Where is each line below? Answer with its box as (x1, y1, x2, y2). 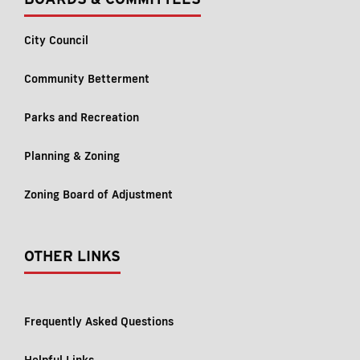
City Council (24, 33, 88, 47)
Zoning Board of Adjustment (24, 187, 173, 202)
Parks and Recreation (24, 110, 139, 125)
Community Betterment (24, 72, 149, 86)
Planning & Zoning (24, 149, 120, 163)
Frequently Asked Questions (24, 314, 174, 329)
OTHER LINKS (24, 247, 121, 264)
